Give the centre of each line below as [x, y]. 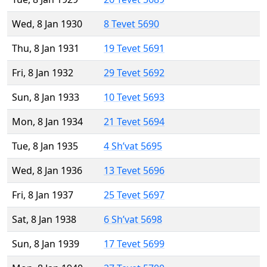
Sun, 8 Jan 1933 [46, 97]
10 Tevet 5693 [134, 97]
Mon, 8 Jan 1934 [47, 122]
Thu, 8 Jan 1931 [46, 49]
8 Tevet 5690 [131, 24]
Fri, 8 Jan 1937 [43, 195]
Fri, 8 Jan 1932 [43, 73]
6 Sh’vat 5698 [133, 220]
